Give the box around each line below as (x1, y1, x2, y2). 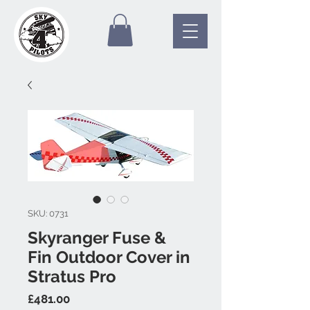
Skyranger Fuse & (28, 227, 166, 248)
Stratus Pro (28, 266, 116, 286)
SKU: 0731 (28, 208, 69, 219)
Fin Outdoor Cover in (28, 246, 190, 267)
